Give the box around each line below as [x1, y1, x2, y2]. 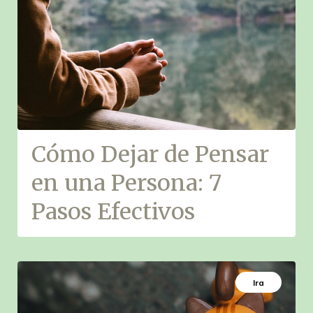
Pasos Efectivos [31, 198, 195, 226]
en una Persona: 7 [31, 169, 221, 197]
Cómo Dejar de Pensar [31, 140, 269, 168]
